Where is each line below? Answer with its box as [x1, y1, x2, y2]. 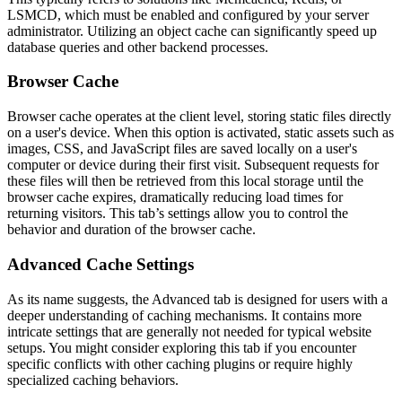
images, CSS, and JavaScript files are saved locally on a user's [7, 141, 357, 157]
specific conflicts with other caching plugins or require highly [7, 355, 353, 371]
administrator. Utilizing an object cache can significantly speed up [7, 22, 377, 39]
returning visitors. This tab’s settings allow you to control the [7, 205, 348, 222]
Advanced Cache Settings [7, 254, 194, 274]
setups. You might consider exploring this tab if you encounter [7, 339, 356, 355]
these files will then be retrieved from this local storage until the [7, 173, 363, 189]
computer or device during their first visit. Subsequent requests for [7, 157, 379, 173]
